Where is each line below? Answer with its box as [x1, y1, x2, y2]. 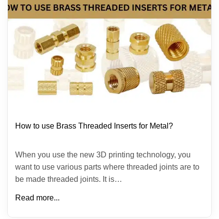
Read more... [15, 194, 60, 202]
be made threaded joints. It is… [15, 175, 122, 183]
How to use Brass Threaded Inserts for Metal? [15, 121, 173, 130]
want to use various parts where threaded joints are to [15, 163, 199, 171]
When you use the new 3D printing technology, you [15, 151, 191, 159]
